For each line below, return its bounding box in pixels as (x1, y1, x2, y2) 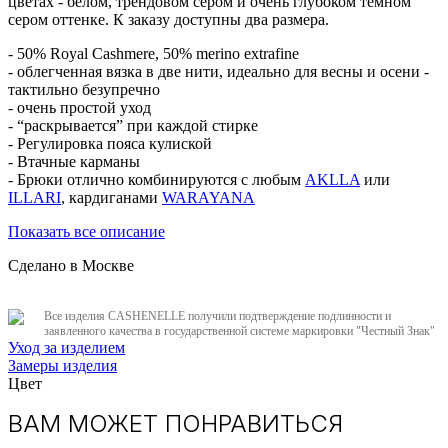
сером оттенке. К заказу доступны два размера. (8, 10, 329, 28)
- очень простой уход (8, 98, 151, 116)
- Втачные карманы (8, 152, 140, 170)
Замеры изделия (8, 356, 117, 374)
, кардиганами (61, 188, 162, 206)
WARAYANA (162, 188, 255, 206)
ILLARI (8, 188, 61, 206)
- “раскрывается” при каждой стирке (8, 116, 258, 134)
